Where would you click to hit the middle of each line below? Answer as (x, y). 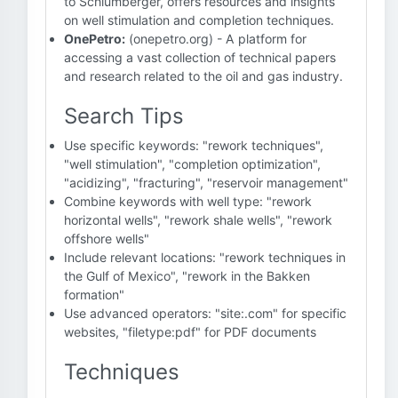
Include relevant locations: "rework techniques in (205, 257)
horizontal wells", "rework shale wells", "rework (198, 220)
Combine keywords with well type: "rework (188, 201)
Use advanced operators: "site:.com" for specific (205, 313)
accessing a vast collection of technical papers (200, 57)
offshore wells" (107, 239)
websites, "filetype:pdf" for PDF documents (190, 332)
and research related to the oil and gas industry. (203, 76)
